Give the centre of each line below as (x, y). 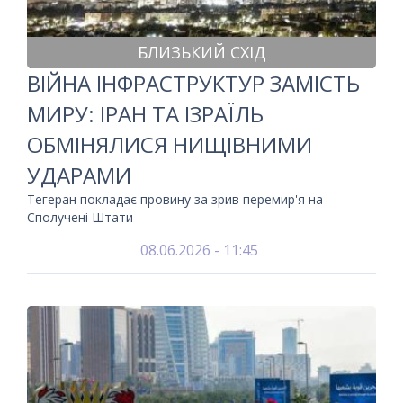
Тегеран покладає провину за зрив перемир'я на (175, 199)
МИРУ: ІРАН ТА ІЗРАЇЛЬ (145, 114)
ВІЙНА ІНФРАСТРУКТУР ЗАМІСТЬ (193, 83)
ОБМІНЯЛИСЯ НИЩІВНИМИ (170, 144)
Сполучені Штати (80, 217)
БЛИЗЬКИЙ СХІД (201, 52)
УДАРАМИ (79, 175)
